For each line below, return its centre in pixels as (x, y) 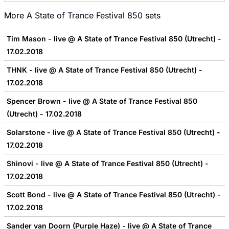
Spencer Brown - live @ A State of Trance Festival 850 (102, 101)
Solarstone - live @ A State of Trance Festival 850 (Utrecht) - (113, 132)
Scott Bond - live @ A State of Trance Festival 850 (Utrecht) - (114, 195)
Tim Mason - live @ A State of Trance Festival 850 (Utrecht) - (114, 39)
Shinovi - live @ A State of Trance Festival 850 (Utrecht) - (108, 164)
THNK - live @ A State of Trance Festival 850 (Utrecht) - (105, 70)
